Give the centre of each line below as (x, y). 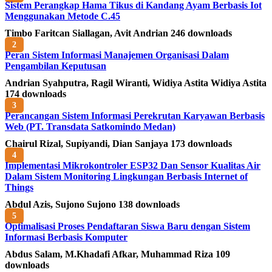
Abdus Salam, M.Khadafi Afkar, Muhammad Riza (110, 254)
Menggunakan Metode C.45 (63, 16)
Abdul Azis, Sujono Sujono (62, 204)
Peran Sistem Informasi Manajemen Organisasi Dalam (117, 55)
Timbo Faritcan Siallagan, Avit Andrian (88, 33)
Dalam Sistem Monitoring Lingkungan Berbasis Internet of (126, 176)
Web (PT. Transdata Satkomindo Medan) (90, 126)
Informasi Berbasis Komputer (66, 237)
